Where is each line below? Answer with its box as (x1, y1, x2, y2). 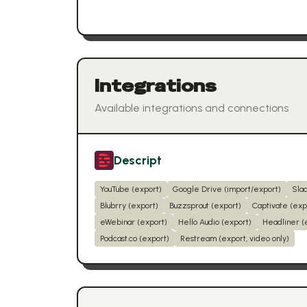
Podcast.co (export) (100, 234, 169, 243)
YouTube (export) (100, 184, 162, 194)
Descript (114, 153, 162, 168)
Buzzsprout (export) (169, 201, 241, 210)
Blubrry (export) (100, 201, 158, 210)
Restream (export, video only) (180, 234, 289, 243)
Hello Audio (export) (178, 217, 251, 227)
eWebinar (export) (100, 217, 167, 227)
